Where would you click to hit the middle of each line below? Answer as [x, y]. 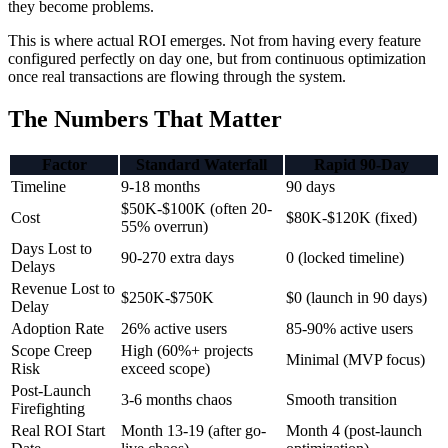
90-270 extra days [177, 258]
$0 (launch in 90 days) [356, 298]
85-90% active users [349, 329]
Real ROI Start [58, 431]
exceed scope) [165, 369]
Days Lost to [51, 249]
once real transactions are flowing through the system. [177, 77]
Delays [33, 267]
